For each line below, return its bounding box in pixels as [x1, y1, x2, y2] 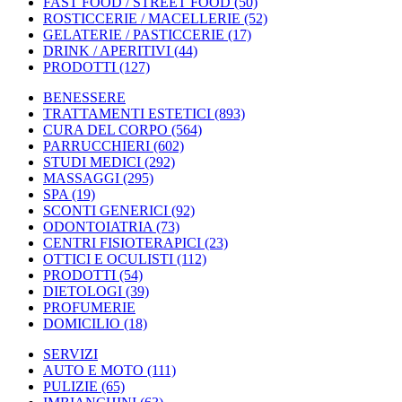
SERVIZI [43, 346, 98, 362]
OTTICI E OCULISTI [43, 251, 173, 267]
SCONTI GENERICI [43, 203, 168, 218]
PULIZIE [43, 379, 98, 394]
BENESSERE [43, 90, 126, 105]
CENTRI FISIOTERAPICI [43, 235, 201, 250]
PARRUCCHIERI [43, 138, 150, 153]
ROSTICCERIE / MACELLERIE [43, 11, 240, 26]
